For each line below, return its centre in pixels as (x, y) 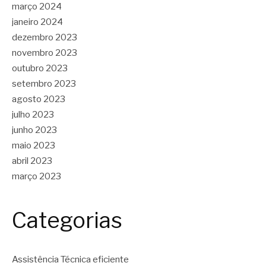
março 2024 (37, 7)
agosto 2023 (39, 99)
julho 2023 (33, 115)
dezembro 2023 (45, 38)
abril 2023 (32, 161)
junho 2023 (34, 130)
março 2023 (37, 177)
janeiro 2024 (37, 22)
